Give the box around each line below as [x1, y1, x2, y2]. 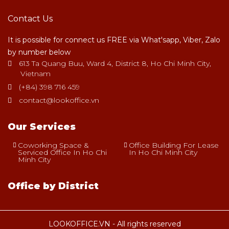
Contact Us [8, 13, 53, 24]
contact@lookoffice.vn [19, 95, 99, 105]
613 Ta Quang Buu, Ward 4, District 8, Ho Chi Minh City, [17, 58, 211, 68]
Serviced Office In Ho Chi [18, 147, 107, 157]
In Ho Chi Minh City [129, 147, 197, 157]
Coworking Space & [18, 140, 89, 150]
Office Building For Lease [129, 140, 219, 150]
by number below [8, 47, 71, 57]
